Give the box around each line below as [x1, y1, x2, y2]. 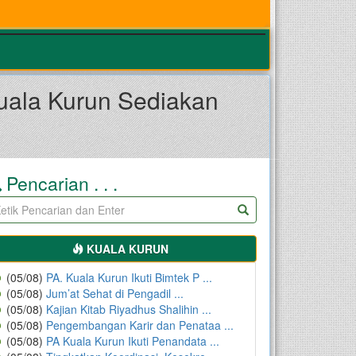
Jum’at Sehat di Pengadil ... [46, 284, 184, 301]
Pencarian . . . [2, 169, 118, 196]
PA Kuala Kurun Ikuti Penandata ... [46, 332, 220, 349]
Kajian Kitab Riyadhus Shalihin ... [46, 300, 212, 317]
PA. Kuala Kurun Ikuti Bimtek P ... [46, 269, 213, 285]
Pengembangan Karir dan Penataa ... [46, 316, 234, 333]
